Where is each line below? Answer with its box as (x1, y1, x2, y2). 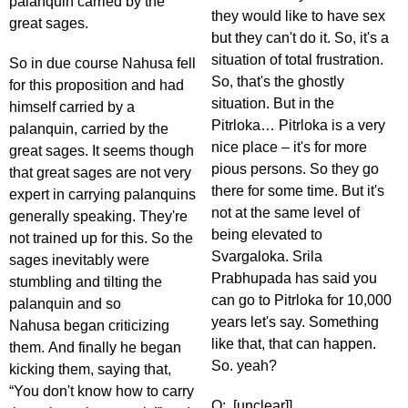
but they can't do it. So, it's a (211, 30, 389, 46)
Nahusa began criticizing (9, 318, 169, 334)
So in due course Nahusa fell (9, 56, 196, 72)
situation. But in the (211, 96, 334, 112)
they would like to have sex (211, 8, 385, 25)
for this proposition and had (9, 77, 184, 94)
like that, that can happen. (211, 336, 376, 352)
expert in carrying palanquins (9, 187, 196, 203)
